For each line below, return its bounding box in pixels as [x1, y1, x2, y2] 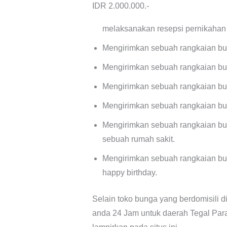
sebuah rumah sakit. [102, 135, 175, 144]
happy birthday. [102, 168, 157, 177]
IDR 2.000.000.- [92, 2, 149, 10]
